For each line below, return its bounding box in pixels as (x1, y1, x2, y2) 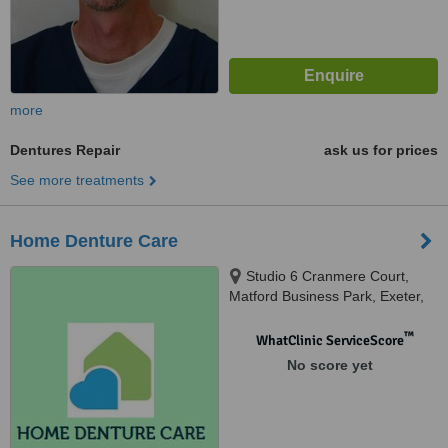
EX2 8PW (229, 308, 289, 324)
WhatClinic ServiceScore (255, 332, 404, 349)
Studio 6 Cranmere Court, (246, 268, 409, 284)
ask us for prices (324, 142, 438, 158)
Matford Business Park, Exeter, (229, 288, 424, 304)
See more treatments (10, 172, 144, 188)
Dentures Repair (10, 142, 120, 158)
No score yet (286, 357, 373, 373)
